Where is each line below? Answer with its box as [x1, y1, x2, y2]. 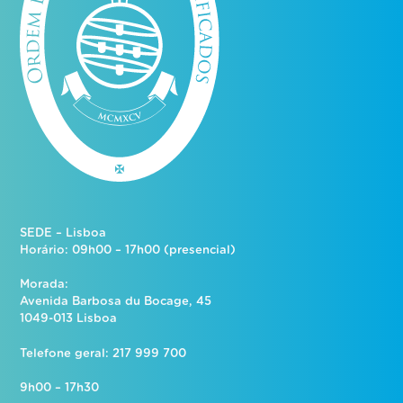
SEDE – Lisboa [20, 227, 107, 239]
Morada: [20, 279, 69, 291]
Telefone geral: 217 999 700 [20, 347, 187, 360]
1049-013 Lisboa [20, 313, 118, 326]
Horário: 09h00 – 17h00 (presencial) [20, 244, 237, 256]
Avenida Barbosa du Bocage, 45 [20, 296, 212, 309]
